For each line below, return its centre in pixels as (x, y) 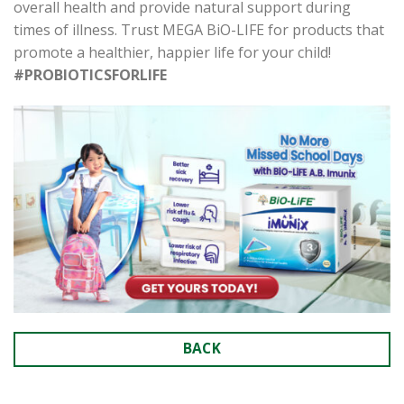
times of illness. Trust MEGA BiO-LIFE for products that (199, 30)
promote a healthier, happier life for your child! (172, 53)
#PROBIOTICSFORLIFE (90, 75)
